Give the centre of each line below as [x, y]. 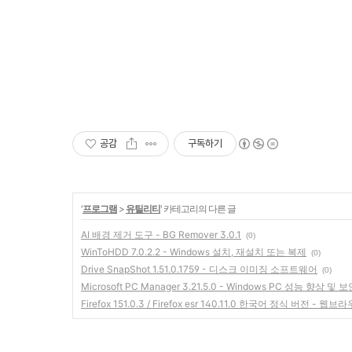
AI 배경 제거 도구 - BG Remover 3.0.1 [161, 235]
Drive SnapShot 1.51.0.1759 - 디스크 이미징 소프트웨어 [199, 269]
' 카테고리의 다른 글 [198, 209]
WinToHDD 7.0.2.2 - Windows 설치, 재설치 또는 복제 [194, 252]
